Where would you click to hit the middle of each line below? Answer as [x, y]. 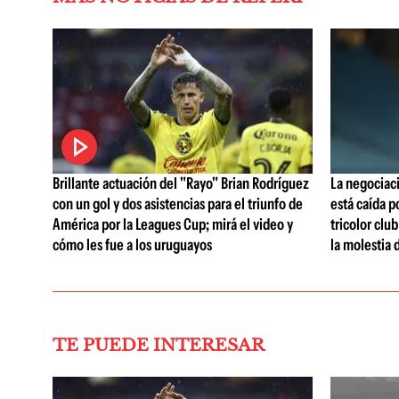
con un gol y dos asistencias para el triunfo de [178, 204]
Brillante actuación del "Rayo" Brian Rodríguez [181, 184]
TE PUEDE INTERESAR [159, 346]
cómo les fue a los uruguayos [132, 245]
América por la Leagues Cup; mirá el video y [173, 225]
